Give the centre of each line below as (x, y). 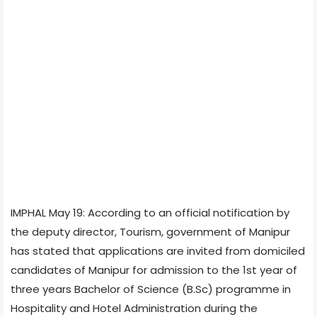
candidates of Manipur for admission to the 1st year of (154, 270)
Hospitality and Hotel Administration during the (134, 308)
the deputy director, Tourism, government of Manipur (150, 231)
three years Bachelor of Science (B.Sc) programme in (151, 289)
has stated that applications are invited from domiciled (158, 250)
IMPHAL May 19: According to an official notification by (150, 212)
